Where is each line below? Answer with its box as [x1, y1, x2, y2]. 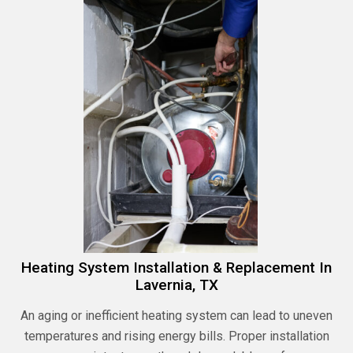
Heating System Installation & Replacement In [21, 258, 332, 277]
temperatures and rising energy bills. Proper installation [24, 329, 329, 344]
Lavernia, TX [135, 276, 218, 295]
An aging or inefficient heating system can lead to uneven [20, 308, 333, 324]
